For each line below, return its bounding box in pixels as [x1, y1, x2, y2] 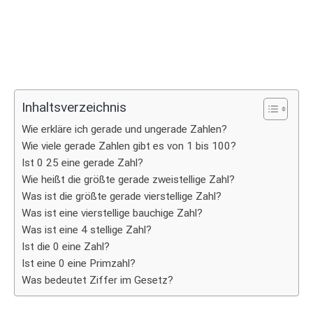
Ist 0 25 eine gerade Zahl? [22, 156, 143, 169]
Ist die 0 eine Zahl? [22, 240, 110, 253]
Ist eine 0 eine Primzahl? [22, 257, 136, 270]
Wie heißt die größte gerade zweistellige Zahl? [22, 173, 235, 186]
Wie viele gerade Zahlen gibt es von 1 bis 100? [22, 140, 236, 152]
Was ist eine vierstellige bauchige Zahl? [22, 207, 203, 219]
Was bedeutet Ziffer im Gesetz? [22, 274, 173, 286]
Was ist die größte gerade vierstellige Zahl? [22, 190, 221, 203]
